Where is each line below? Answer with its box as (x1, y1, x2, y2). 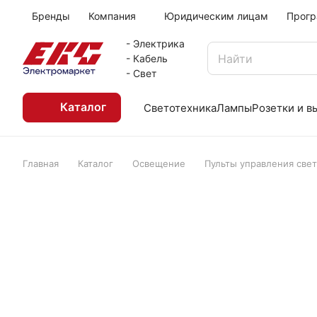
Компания (88, 10, 136, 22)
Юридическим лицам (164, 10, 268, 22)
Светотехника (144, 100, 217, 115)
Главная (23, 158, 59, 169)
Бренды (32, 10, 70, 22)
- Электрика (125, 38, 185, 50)
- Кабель (125, 52, 168, 64)
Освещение (132, 158, 185, 169)
